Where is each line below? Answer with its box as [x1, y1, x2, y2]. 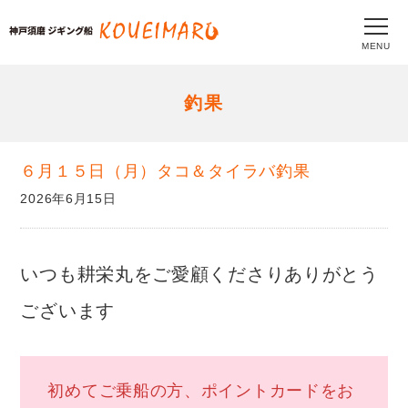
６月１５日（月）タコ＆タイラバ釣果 [20, 162, 311, 180]
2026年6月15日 [20, 191, 117, 207]
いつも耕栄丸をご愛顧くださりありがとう [20, 264, 379, 285]
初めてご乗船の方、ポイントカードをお [47, 382, 355, 401]
